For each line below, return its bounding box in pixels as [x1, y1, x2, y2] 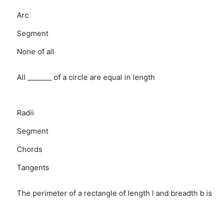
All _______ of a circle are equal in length [16, 72, 155, 82]
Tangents [16, 162, 49, 172]
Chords [16, 144, 42, 154]
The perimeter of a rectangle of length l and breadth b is [16, 188, 212, 198]
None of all [16, 46, 54, 56]
